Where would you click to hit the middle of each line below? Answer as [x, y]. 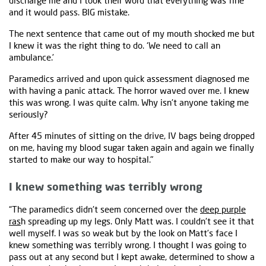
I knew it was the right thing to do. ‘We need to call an [115, 45]
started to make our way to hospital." [81, 159]
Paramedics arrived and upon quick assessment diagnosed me [129, 79]
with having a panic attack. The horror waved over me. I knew [129, 91]
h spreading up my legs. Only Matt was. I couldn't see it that [137, 221]
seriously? [28, 114]
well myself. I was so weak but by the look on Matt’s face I [123, 233]
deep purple [223, 209]
